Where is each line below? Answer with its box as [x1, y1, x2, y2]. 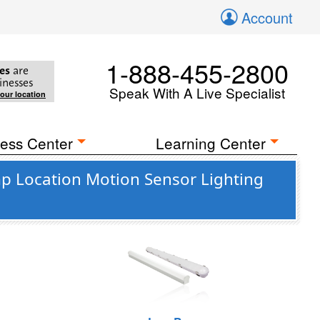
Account [241, 7, 293, 28]
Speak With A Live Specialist [109, 83, 285, 102]
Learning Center [156, 132, 266, 154]
